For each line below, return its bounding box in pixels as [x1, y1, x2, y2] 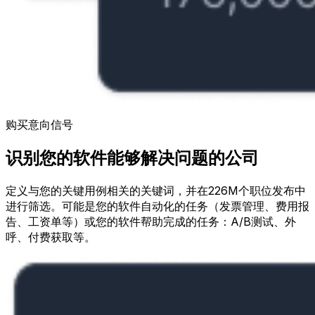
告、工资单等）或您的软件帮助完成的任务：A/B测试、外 [6, 214, 296, 229]
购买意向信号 [6, 117, 73, 132]
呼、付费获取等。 [6, 230, 96, 245]
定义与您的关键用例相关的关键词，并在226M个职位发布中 [6, 184, 306, 198]
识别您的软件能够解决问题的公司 [6, 148, 259, 169]
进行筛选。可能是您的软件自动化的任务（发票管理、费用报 [6, 199, 309, 214]
